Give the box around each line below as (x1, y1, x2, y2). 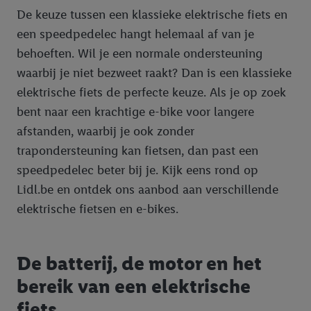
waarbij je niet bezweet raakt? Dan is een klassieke (17, 65, 292, 81)
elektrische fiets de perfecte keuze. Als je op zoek (17, 84, 286, 100)
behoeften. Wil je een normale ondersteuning (17, 45, 262, 61)
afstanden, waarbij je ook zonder (17, 123, 194, 139)
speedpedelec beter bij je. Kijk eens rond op (17, 162, 258, 178)
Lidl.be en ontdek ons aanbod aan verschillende (17, 181, 278, 197)
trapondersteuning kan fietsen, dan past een (17, 142, 258, 158)
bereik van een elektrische (17, 274, 251, 298)
